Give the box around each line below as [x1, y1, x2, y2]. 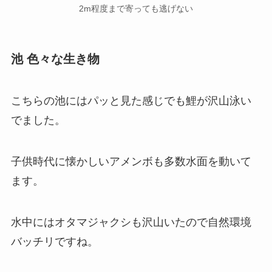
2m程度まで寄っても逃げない [79, 4, 193, 14]
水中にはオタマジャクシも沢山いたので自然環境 [10, 216, 251, 228]
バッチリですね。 [10, 235, 98, 248]
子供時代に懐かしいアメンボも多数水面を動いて [10, 155, 251, 168]
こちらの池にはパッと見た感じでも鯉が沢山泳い [10, 94, 251, 107]
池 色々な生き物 [10, 52, 100, 66]
